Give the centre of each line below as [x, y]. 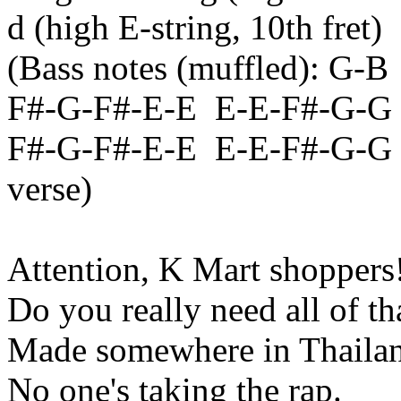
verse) [50, 188]
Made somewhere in [153, 350]
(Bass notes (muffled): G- [186, 68]
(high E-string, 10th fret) [204, 27]
